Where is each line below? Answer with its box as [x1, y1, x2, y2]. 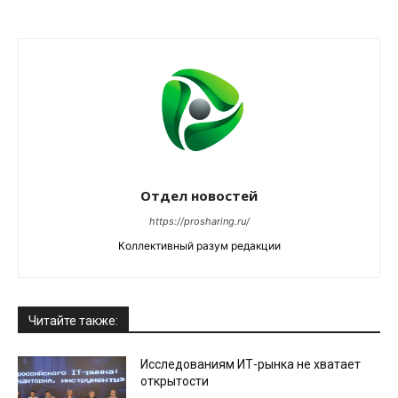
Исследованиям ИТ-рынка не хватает [140, 356, 362, 371]
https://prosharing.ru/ [148, 214, 250, 227]
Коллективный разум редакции [117, 238, 281, 252]
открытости [140, 373, 210, 388]
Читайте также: [28, 313, 118, 328]
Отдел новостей [140, 186, 258, 204]
